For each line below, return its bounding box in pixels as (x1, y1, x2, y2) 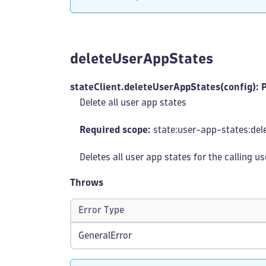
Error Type (78, 205, 125, 214)
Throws (70, 178, 103, 187)
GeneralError (78, 231, 132, 240)
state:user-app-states (151, 125, 248, 134)
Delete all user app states (80, 98, 186, 107)
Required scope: (80, 125, 151, 134)
